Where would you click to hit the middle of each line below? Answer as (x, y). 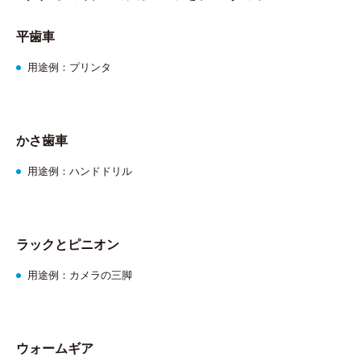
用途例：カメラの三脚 (80, 275)
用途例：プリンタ (69, 67)
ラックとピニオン (68, 245)
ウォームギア (55, 349)
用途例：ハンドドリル (80, 171)
